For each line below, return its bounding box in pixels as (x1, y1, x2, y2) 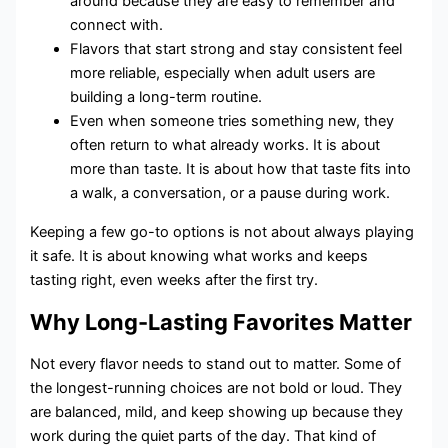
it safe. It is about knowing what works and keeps (30, 246, 369, 265)
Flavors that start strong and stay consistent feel (70, 40, 403, 59)
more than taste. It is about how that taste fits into (70, 160, 412, 179)
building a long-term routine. (70, 88, 263, 107)
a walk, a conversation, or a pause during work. (70, 184, 391, 203)
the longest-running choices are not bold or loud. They (30, 379, 403, 398)
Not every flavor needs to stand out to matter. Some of (30, 355, 402, 374)
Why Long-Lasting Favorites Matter (30, 308, 413, 335)
